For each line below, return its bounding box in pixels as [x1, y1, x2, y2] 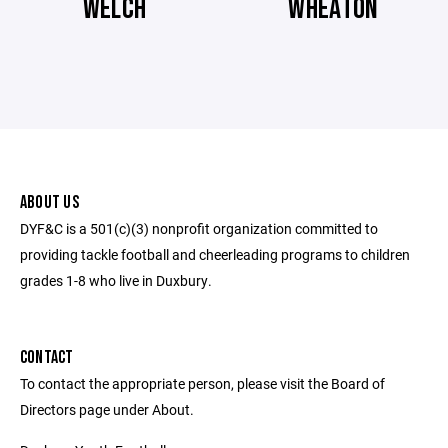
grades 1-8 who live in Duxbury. [20, 271, 212, 290]
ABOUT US [20, 192, 79, 213]
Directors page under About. [20, 400, 194, 419]
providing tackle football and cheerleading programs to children [20, 245, 410, 264]
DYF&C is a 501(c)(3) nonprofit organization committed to [20, 219, 378, 238]
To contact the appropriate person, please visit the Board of [20, 374, 385, 393]
